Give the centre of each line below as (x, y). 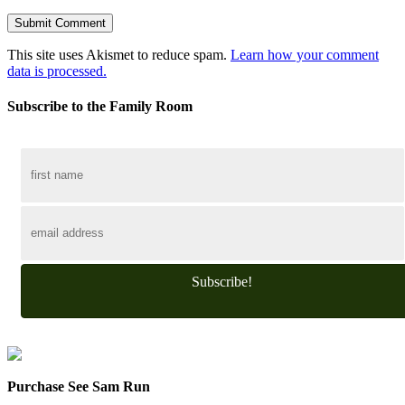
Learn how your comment (305, 55)
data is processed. (57, 71)
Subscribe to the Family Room (100, 107)
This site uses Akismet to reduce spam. (119, 55)
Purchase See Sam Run (79, 386)
